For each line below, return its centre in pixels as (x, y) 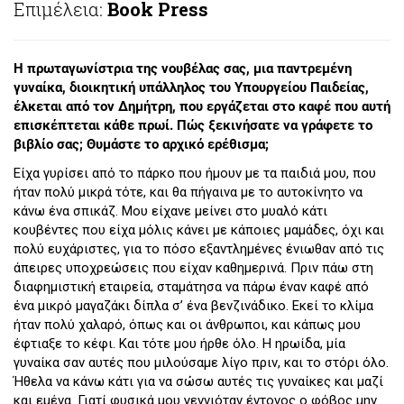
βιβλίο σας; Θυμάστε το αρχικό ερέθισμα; (141, 145)
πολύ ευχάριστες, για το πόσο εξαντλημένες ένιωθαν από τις (199, 248)
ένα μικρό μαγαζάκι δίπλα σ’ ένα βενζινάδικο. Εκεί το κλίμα (193, 305)
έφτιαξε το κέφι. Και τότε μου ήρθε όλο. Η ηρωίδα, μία (179, 343)
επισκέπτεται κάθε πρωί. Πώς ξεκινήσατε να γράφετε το (193, 126)
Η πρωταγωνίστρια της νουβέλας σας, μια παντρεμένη (183, 69)
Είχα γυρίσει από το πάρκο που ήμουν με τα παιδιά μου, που (195, 173)
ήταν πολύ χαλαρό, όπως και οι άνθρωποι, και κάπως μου (187, 324)
